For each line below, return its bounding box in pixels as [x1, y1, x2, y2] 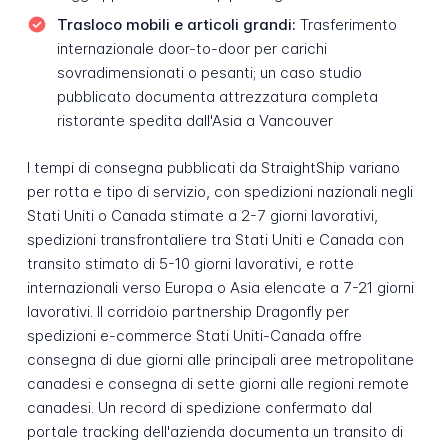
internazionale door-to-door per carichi [56, 39, 327, 59]
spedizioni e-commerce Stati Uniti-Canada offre [26, 325, 362, 345]
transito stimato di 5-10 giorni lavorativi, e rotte [26, 253, 354, 273]
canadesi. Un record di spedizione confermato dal [26, 397, 372, 417]
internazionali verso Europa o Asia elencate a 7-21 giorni [26, 277, 414, 297]
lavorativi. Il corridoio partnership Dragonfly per [26, 301, 349, 321]
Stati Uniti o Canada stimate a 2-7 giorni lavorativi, [26, 205, 378, 225]
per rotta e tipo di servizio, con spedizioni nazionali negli [26, 181, 413, 201]
